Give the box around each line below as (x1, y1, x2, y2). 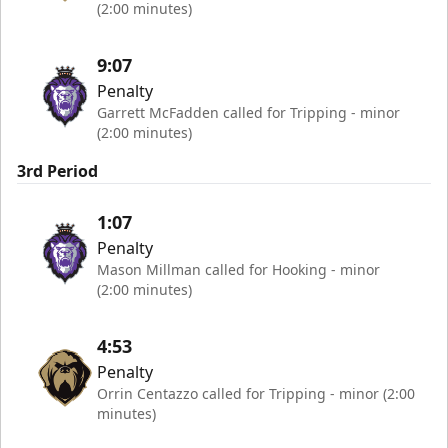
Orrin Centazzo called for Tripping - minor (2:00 (97, 384, 415, 403)
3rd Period (17, 160, 98, 182)
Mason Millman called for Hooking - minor (97, 260, 380, 279)
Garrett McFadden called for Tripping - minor (97, 103, 400, 122)
